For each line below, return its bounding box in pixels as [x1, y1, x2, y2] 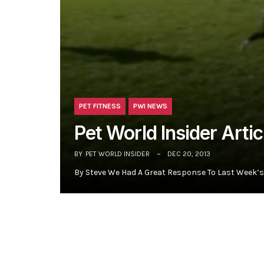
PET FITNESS [79, 102, 121, 111]
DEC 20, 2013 [167, 150, 210, 159]
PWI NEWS [133, 102, 167, 111]
